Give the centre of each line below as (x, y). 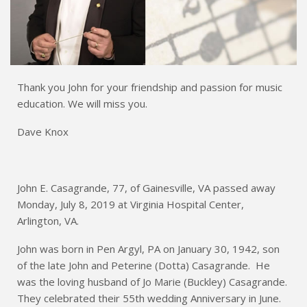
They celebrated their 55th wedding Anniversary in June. (149, 298)
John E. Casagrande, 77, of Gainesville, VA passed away (146, 188)
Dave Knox (43, 132)
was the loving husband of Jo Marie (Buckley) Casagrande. (152, 282)
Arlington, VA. (48, 221)
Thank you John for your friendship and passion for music (150, 87)
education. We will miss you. (82, 104)
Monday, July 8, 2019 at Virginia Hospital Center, (131, 205)
